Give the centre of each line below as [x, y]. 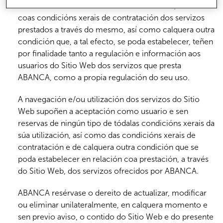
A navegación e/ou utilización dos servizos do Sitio [109, 99]
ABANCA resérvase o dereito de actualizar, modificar [112, 193]
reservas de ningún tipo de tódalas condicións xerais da [116, 123]
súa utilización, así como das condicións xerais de [107, 135]
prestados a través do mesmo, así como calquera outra [116, 30]
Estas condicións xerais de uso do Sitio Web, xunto [108, 6]
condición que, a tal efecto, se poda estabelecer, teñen [115, 42]
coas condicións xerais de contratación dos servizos [111, 18]
